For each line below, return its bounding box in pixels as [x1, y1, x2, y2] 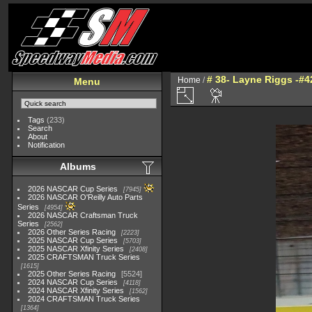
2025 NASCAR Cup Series [28, 236, 118, 244]
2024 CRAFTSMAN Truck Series [28, 295, 141, 303]
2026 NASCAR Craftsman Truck [28, 211, 139, 219]
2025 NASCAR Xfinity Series [28, 244, 125, 253]
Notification [28, 141, 65, 149]
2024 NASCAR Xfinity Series [28, 286, 125, 295]
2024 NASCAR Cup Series [28, 278, 118, 286]
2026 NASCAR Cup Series [28, 185, 118, 193]
